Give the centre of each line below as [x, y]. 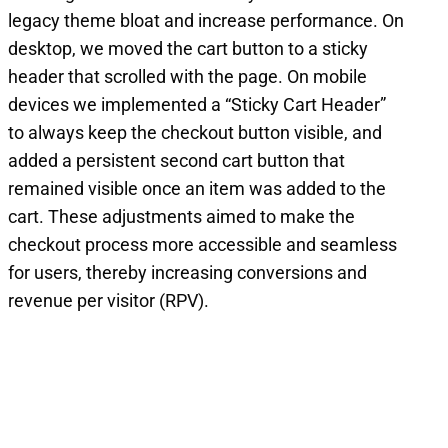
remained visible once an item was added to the [197, 189]
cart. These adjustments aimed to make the [181, 217]
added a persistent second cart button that [176, 161]
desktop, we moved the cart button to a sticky [188, 49]
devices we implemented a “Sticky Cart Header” [197, 105]
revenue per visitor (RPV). [108, 301]
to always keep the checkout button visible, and [195, 133]
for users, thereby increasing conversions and [187, 273]
